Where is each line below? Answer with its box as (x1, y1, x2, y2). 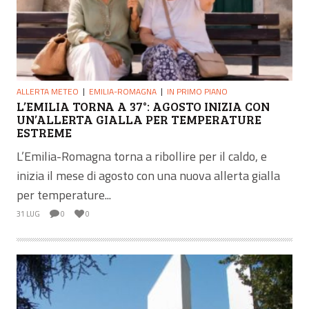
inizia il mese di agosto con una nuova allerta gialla (17, 166, 280, 186)
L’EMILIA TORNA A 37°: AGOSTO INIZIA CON (17, 97, 270, 114)
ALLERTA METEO (17, 84, 79, 98)
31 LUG (17, 208, 40, 220)
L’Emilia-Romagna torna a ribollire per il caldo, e (17, 147, 267, 166)
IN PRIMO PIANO (167, 84, 228, 98)
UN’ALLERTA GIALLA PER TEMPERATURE (17, 110, 261, 128)
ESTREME (17, 123, 72, 141)
